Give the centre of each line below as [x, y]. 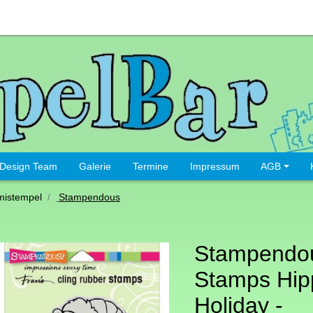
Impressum [214, 167]
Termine [150, 167]
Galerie [95, 167]
